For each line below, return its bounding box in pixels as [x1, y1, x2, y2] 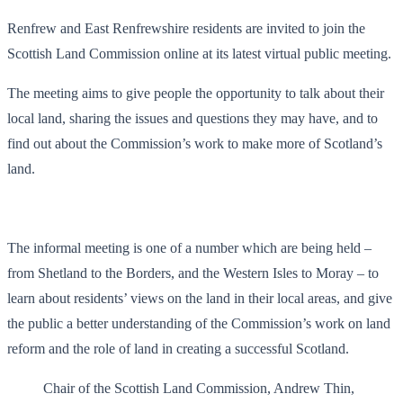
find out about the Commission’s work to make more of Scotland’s [7, 135, 382, 151]
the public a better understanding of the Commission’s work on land [7, 315, 390, 331]
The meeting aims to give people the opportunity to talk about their [7, 85, 384, 101]
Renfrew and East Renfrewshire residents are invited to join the [7, 20, 365, 36]
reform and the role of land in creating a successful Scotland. [7, 340, 349, 356]
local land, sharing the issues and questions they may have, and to [7, 110, 378, 126]
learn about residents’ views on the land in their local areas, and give [7, 290, 392, 306]
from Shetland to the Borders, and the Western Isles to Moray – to [7, 264, 379, 281]
